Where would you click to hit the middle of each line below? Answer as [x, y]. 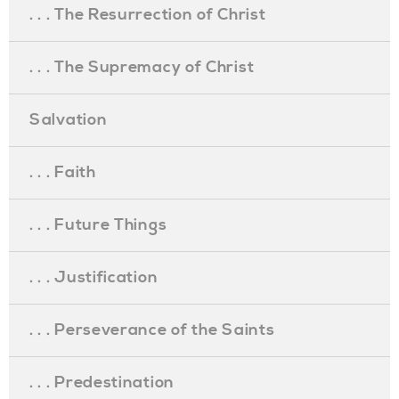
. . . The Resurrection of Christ [148, 15]
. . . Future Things [98, 225]
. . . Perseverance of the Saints [152, 330]
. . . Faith [63, 172]
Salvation [69, 120]
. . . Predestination [102, 383]
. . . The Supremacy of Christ [142, 67]
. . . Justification [94, 277]
